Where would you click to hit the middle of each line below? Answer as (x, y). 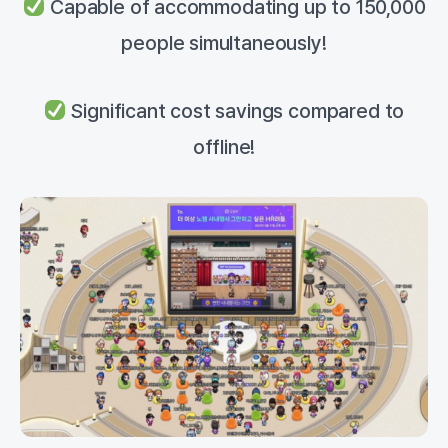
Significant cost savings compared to (235, 111)
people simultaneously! (224, 43)
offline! (224, 147)
